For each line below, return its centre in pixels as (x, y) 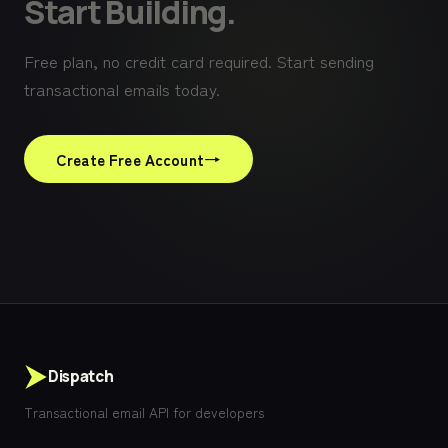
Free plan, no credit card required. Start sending (199, 61)
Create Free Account (130, 158)
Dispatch (81, 376)
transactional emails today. (122, 89)
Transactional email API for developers (144, 412)
